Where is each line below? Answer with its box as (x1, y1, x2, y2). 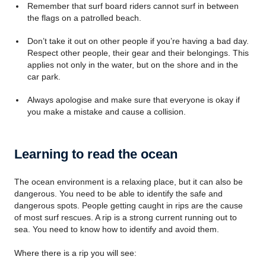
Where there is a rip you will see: (14, 248, 137, 258)
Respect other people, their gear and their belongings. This (27, 48, 249, 58)
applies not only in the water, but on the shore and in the (27, 60, 238, 69)
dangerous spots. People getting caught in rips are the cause (14, 201, 243, 210)
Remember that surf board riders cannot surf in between (27, 1, 239, 11)
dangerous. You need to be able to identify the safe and (14, 189, 223, 198)
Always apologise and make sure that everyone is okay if (27, 95, 240, 104)
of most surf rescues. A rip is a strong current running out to (14, 213, 237, 222)
